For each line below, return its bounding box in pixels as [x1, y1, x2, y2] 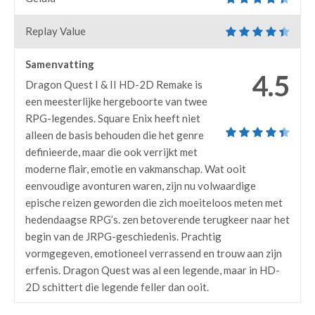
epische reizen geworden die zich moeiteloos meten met [25, 196, 283, 209]
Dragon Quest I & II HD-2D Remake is [25, 78, 202, 91]
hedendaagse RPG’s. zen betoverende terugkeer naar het [25, 213, 290, 226]
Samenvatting [25, 58, 94, 70]
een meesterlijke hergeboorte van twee [25, 95, 207, 108]
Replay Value [25, 25, 86, 37]
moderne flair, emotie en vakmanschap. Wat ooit [25, 162, 246, 175]
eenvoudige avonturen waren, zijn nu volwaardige [25, 179, 256, 192]
